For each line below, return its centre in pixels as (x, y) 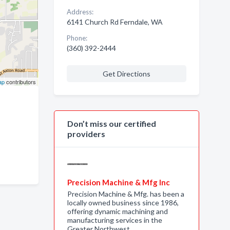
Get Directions (126, 74)
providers (86, 134)
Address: (80, 12)
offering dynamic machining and (117, 211)
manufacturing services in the (114, 220)
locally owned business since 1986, (123, 203)
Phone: (77, 38)
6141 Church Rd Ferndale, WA (114, 22)
